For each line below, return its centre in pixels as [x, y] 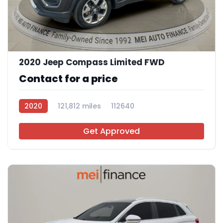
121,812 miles [79, 106]
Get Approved [111, 131]
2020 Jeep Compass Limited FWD [92, 62]
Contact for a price [68, 79]
